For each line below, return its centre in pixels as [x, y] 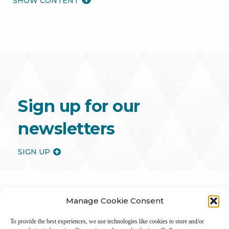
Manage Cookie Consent [114, 201]
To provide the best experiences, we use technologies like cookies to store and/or [107, 221]
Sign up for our [79, 106]
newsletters [66, 128]
